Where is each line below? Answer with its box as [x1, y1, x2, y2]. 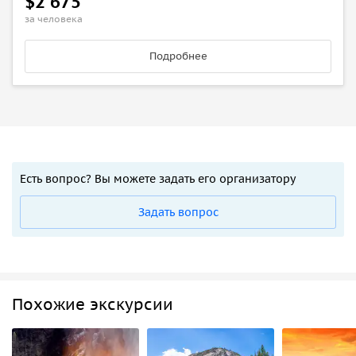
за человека [25, 12, 83, 25]
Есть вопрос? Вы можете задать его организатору [20, 171, 296, 186]
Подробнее [149, 48, 207, 63]
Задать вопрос [137, 204, 219, 219]
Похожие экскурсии [12, 293, 173, 315]
